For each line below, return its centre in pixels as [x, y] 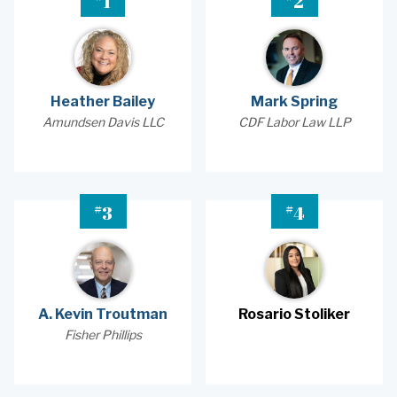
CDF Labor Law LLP [294, 122]
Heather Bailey [103, 102]
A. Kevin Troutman [103, 314]
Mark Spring [294, 102]
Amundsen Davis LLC [103, 122]
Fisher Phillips [103, 334]
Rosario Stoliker [294, 314]
